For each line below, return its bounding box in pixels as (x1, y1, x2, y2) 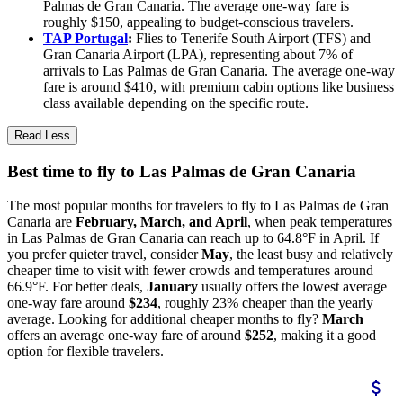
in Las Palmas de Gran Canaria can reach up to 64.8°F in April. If (7, 230, 379, 246)
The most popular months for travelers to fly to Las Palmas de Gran (7, 198, 389, 214)
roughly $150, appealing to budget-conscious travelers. (43, 13, 354, 30)
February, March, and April (76, 214, 247, 230)
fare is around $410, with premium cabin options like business (43, 78, 394, 94)
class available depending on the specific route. (43, 94, 309, 111)
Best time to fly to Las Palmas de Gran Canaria (7, 161, 356, 181)
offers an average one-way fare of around (7, 327, 245, 344)
